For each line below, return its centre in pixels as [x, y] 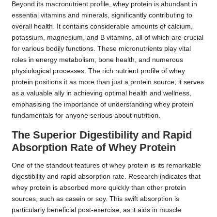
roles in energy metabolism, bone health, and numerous [97, 60]
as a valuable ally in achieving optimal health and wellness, [101, 93]
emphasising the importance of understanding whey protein [102, 105]
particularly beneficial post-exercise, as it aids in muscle [96, 210]
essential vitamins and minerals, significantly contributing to [102, 15]
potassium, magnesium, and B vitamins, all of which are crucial [108, 38]
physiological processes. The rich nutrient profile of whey [98, 71]
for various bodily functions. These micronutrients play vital [101, 49]
